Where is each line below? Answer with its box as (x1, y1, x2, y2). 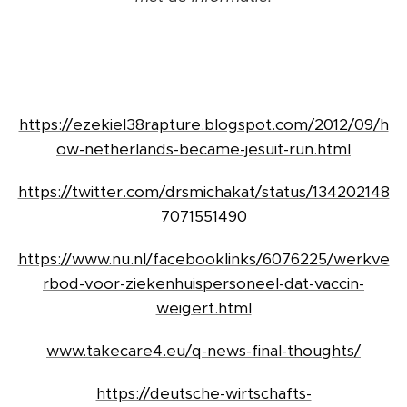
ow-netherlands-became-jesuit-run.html (56, 139, 351, 160)
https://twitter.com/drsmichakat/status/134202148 (17, 182, 390, 203)
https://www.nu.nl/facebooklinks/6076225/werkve (17, 249, 390, 270)
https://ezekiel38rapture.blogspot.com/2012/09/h (18, 114, 389, 135)
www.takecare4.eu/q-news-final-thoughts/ (46, 341, 361, 362)
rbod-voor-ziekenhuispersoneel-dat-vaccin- (43, 273, 364, 294)
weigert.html (155, 298, 252, 319)
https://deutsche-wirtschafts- (95, 383, 312, 404)
